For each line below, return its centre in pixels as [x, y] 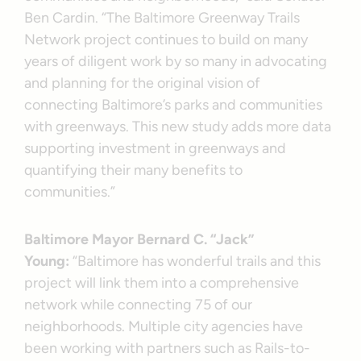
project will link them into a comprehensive [162, 282]
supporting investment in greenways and [156, 148]
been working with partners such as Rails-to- [168, 348]
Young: [47, 261]
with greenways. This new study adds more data [178, 126]
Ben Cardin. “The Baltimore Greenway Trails [162, 17]
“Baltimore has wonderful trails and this [195, 261]
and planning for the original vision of [143, 83]
